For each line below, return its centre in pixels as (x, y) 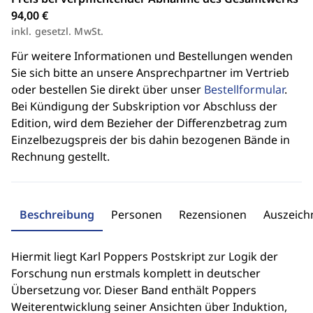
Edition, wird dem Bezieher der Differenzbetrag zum (149, 123)
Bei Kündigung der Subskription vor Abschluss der (144, 106)
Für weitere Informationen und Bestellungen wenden (152, 56)
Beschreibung (57, 214)
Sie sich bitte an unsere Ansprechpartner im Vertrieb (150, 73)
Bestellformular (244, 89)
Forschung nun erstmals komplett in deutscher (136, 273)
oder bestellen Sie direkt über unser (108, 89)
